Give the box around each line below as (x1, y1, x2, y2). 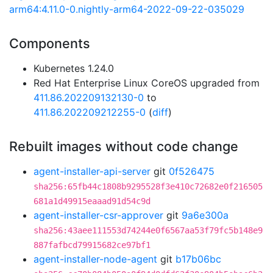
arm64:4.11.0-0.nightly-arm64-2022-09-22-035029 (9, 3, 244, 15)
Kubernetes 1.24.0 (34, 62, 114, 74)
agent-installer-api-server (34, 165, 151, 177)
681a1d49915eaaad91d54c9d (34, 196, 151, 206)
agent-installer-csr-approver (34, 209, 163, 221)
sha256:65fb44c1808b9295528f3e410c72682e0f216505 (34, 182, 263, 191)
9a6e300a (182, 209, 229, 221)
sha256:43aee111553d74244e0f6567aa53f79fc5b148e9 (34, 225, 263, 235)
